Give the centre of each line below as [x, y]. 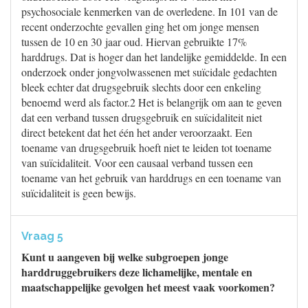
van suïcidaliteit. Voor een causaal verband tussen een [137, 163]
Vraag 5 [42, 236]
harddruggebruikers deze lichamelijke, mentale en [137, 272]
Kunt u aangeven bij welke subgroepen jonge [125, 257]
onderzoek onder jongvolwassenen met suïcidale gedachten [149, 72]
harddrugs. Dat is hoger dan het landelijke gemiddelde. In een [154, 57]
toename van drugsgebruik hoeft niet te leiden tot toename [146, 147]
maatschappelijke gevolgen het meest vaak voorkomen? [148, 287]
